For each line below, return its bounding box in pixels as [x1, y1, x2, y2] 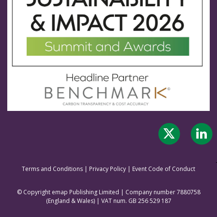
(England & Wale [46, 196, 91, 205]
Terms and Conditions [22, 164, 83, 173]
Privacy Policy [89, 164, 126, 173]
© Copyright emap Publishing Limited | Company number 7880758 [16, 187, 201, 196]
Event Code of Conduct [132, 164, 195, 173]
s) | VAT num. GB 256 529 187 [90, 196, 171, 205]
